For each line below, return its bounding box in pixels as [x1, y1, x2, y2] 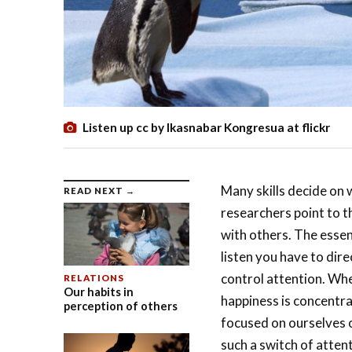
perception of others [63, 299, 178, 313]
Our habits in [63, 285, 134, 299]
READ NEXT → [63, 185, 135, 196]
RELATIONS [63, 273, 124, 284]
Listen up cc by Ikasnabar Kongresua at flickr [82, 120, 330, 135]
